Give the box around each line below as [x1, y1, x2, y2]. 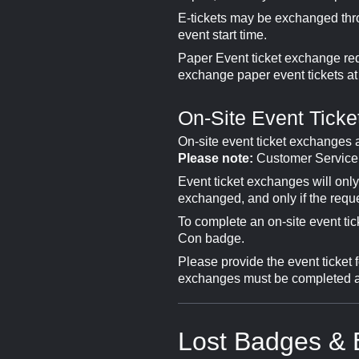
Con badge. [178, 231, 244, 245]
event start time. [178, 27, 267, 42]
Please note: [178, 151, 253, 165]
